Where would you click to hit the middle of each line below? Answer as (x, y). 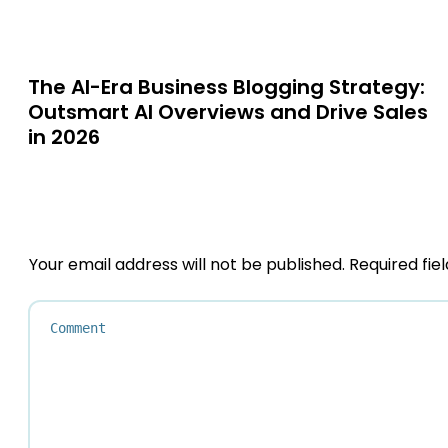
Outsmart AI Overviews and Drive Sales (228, 112)
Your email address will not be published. (187, 264)
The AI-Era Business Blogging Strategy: (226, 87)
